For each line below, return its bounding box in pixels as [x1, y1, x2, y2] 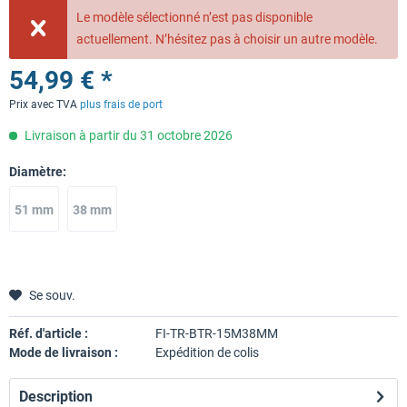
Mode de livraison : [9, 345, 118, 360]
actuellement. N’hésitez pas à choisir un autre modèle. [76, 32, 379, 46]
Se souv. [29, 288, 75, 303]
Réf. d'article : [9, 326, 88, 341]
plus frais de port [80, 98, 163, 111]
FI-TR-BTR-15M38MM [154, 326, 278, 341]
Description [19, 388, 93, 405]
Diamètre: [9, 164, 66, 179]
